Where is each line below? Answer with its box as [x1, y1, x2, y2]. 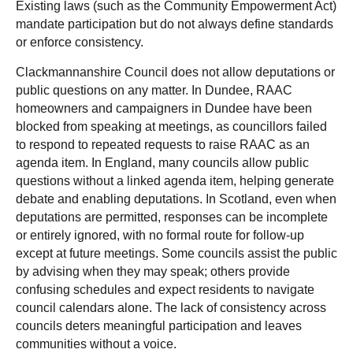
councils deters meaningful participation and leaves [16, 319, 302, 333]
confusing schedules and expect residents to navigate [16, 283, 314, 296]
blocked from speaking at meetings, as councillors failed [16, 120, 327, 133]
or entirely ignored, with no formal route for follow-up [16, 229, 304, 242]
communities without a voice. [16, 337, 176, 351]
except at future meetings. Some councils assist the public [16, 247, 337, 260]
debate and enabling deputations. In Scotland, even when [16, 192, 336, 206]
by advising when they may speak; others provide [16, 265, 290, 278]
